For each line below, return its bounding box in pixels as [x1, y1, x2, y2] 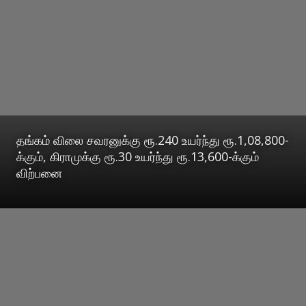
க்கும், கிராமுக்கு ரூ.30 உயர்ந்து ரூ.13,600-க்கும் [16, 148, 259, 165]
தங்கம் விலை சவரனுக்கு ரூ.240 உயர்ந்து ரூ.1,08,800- [16, 131, 289, 148]
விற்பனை [16, 164, 62, 181]
